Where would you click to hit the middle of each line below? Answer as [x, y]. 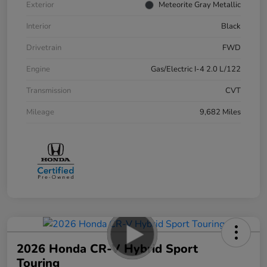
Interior [39, 26]
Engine [38, 69]
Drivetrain [44, 47]
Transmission [49, 90]
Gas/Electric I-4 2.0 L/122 [196, 69]
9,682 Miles [220, 112]
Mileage [40, 112]
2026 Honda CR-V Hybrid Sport [107, 249]
